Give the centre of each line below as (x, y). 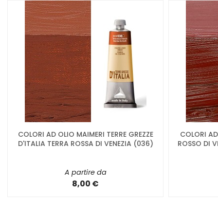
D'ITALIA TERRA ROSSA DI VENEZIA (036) (85, 143)
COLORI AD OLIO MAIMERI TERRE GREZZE (85, 134)
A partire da (85, 172)
